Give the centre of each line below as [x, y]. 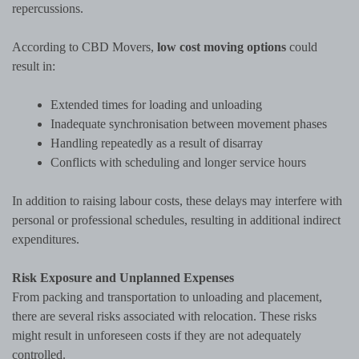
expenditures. [47, 240]
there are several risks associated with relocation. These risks [164, 317]
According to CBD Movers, [85, 47]
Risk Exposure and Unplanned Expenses [123, 278]
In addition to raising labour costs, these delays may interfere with [177, 201]
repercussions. [48, 9]
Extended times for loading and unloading [156, 105]
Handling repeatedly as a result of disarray [157, 143]
